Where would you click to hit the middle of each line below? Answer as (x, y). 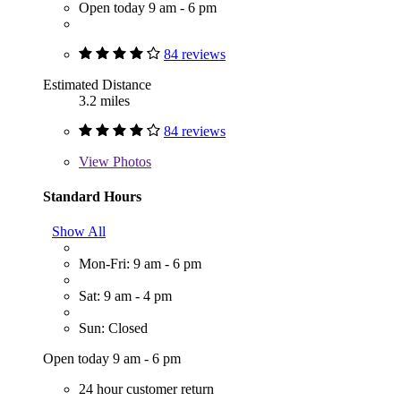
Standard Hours (92, 196)
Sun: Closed (113, 328)
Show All (79, 232)
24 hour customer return (146, 389)
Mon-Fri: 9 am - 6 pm (140, 264)
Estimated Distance (97, 84)
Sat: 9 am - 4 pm (125, 296)
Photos (130, 161)
